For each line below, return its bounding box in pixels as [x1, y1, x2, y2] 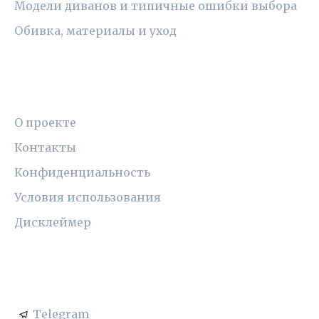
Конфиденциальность [14, 165, 150, 180]
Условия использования [14, 190, 161, 205]
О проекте [14, 115, 76, 130]
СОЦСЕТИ [14, 278, 81, 293]
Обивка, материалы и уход [14, 23, 177, 38]
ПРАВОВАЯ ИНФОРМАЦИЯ [14, 86, 202, 101]
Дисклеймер [14, 215, 91, 230]
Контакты [14, 140, 76, 155]
